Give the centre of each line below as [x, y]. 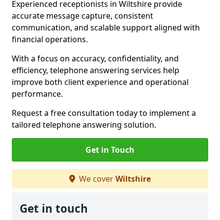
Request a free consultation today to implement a [104, 113]
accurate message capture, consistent [82, 16]
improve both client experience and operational [100, 82]
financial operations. [50, 39]
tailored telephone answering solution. [84, 125]
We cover [96, 179]
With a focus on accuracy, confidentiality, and [95, 58]
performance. [37, 94]
